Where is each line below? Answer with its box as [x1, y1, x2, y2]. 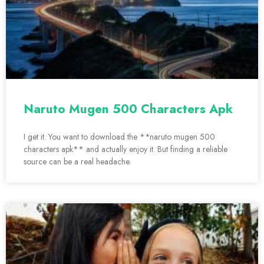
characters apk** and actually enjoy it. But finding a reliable [24, 143, 227, 156]
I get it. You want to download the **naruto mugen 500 [24, 131, 215, 143]
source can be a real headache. [24, 156, 131, 168]
